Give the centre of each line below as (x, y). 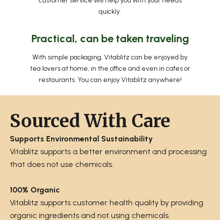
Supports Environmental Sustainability (81, 139)
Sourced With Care (90, 121)
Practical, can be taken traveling (110, 39)
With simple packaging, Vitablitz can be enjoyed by (110, 57)
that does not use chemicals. (62, 164)
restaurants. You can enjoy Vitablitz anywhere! (110, 80)
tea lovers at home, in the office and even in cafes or (110, 69)
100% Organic (35, 190)
